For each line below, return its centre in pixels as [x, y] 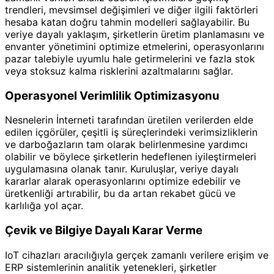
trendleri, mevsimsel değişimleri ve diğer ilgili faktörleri [131, 10]
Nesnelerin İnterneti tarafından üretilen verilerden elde [129, 120]
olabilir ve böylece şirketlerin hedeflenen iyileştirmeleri [131, 157]
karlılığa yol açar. [44, 206]
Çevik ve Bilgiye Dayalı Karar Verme [104, 231]
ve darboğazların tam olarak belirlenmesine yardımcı [126, 145]
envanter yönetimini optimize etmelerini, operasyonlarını [135, 46]
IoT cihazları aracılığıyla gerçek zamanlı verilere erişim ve [137, 255]
